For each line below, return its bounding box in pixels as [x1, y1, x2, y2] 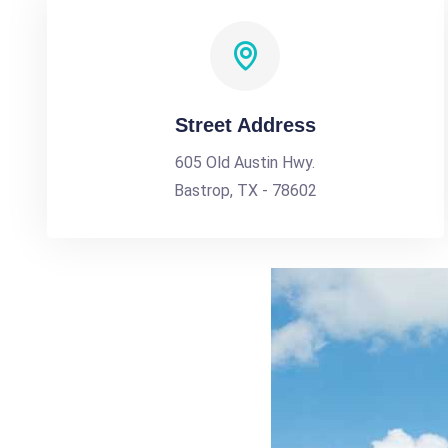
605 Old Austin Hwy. [175, 153, 316, 172]
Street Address [174, 114, 316, 136]
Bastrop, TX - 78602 [173, 181, 317, 200]
